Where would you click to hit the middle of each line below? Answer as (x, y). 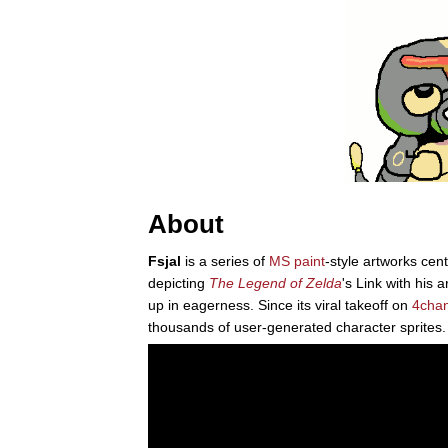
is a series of (225, 261)
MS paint (297, 261)
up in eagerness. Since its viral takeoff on (280, 305)
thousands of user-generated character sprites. (297, 327)
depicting (178, 283)
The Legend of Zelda (275, 283)
